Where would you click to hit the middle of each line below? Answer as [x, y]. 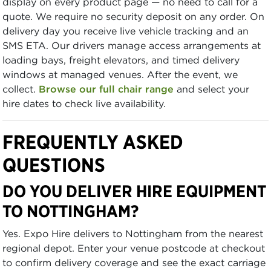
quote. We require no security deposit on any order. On [133, 16]
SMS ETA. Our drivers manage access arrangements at [132, 45]
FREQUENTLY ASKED [93, 142]
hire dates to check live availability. [84, 103]
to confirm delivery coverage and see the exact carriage [134, 262]
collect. [21, 89]
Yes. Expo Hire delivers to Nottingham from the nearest [133, 233]
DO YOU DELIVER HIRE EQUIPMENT [134, 191]
